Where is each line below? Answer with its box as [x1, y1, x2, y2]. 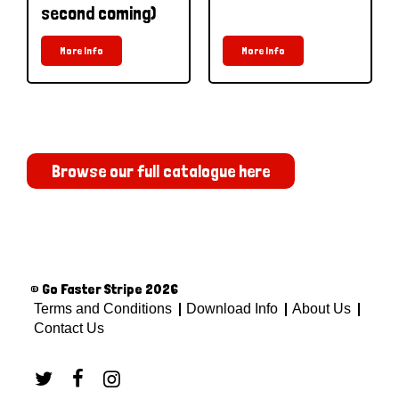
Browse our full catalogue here [52, 159, 270, 182]
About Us [289, 300, 354, 316]
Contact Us [30, 320, 104, 336]
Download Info [183, 300, 281, 316]
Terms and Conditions [30, 300, 175, 316]
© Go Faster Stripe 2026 [30, 280, 178, 297]
